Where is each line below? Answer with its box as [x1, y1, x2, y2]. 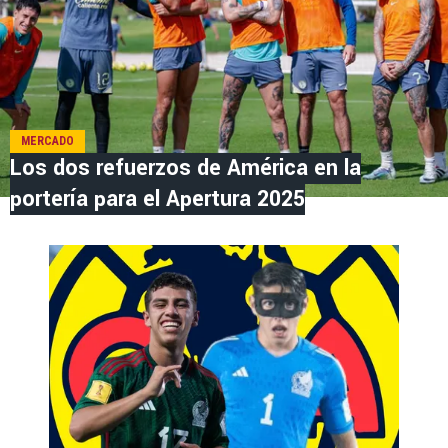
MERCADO [21, 133, 74, 148]
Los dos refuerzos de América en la [10, 151, 361, 184]
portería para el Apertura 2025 [10, 182, 305, 215]
